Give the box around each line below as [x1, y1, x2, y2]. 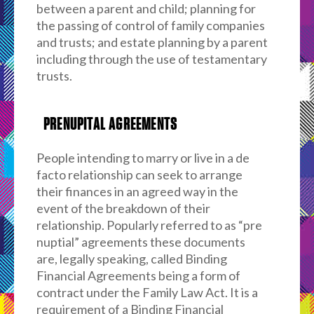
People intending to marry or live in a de [36, 150, 250, 165]
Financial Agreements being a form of [36, 268, 240, 283]
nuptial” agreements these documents [36, 234, 245, 250]
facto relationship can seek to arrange [36, 167, 243, 182]
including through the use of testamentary [36, 51, 267, 67]
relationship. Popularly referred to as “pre [36, 217, 262, 233]
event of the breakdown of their [36, 200, 210, 216]
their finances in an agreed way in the [36, 184, 238, 199]
